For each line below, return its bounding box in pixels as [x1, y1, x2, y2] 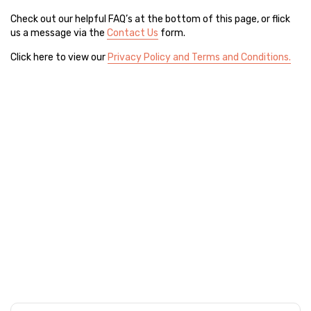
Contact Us [107, 27, 158, 40]
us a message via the [10, 27, 107, 40]
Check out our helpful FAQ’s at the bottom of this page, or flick [10, 13, 290, 26]
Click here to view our [10, 51, 108, 64]
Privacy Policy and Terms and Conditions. [108, 51, 291, 64]
